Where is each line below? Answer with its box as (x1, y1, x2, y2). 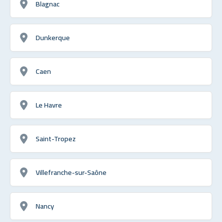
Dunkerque (36, 30, 70, 44)
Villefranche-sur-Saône (36, 165, 107, 179)
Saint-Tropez (36, 131, 76, 145)
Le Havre (36, 98, 62, 111)
